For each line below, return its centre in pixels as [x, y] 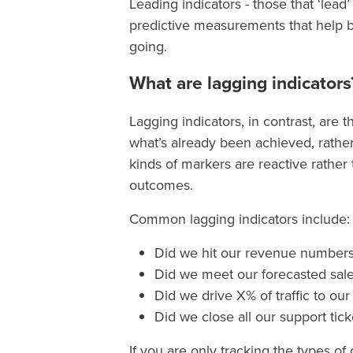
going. [148, 46]
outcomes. [161, 185]
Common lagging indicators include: [240, 219]
